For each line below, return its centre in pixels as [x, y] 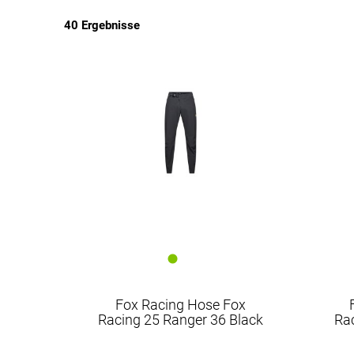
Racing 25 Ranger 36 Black [181, 320]
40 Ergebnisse [102, 25]
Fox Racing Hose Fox [181, 305]
